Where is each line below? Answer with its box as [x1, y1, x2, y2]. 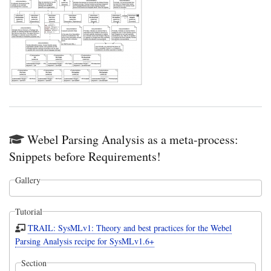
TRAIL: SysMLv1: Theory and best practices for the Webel [28, 221, 232, 233]
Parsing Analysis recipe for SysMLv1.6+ [15, 235, 154, 247]
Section [21, 256, 47, 269]
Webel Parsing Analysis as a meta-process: [27, 131, 238, 148]
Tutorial [15, 205, 42, 217]
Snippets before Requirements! [9, 148, 161, 165]
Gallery [15, 174, 41, 186]
